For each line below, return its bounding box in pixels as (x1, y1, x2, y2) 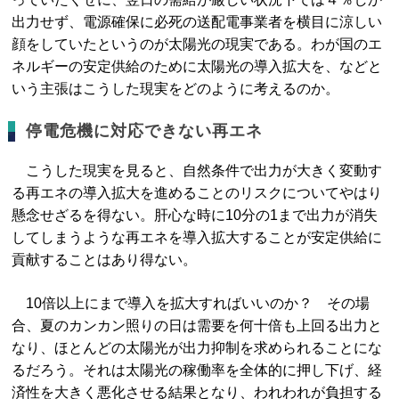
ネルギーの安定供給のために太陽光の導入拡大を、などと (12, 59, 383, 74)
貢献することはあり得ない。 (12, 252, 198, 267)
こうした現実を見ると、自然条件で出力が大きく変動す (12, 163, 383, 178)
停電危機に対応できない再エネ (26, 122, 264, 140)
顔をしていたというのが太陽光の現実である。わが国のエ (12, 37, 383, 52)
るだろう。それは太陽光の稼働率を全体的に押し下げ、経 (12, 362, 383, 378)
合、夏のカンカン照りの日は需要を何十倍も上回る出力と (12, 318, 383, 333)
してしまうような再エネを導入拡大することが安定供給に (12, 230, 383, 245)
